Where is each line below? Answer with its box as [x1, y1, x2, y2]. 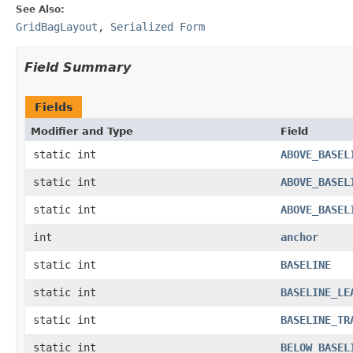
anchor [281, 230, 318, 243]
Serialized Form [110, 20, 205, 33]
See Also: [16, 3, 65, 15]
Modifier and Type [31, 124, 133, 137]
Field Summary [24, 59, 131, 75]
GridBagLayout [16, 20, 98, 33]
